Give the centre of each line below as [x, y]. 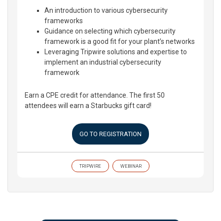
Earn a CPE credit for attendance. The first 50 [95, 95]
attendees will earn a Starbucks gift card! [88, 106]
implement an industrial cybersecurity [103, 62]
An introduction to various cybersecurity [106, 10]
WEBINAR [131, 166]
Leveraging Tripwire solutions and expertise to [116, 52]
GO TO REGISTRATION [110, 134]
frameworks [64, 21]
